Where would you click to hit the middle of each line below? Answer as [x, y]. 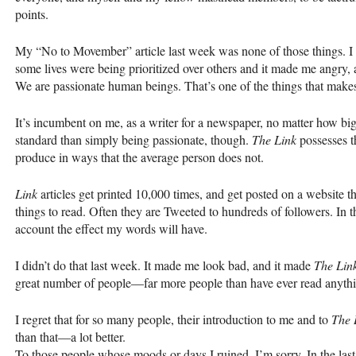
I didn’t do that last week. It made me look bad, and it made [164, 265]
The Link [274, 139]
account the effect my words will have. [111, 228]
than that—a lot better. [70, 336]
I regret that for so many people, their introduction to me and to [173, 319]
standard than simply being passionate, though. [133, 139]
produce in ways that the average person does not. [139, 157]
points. [32, 14]
